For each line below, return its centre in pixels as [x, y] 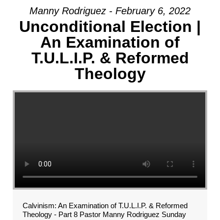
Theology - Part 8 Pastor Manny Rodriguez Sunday [104, 214]
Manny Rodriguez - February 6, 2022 [110, 11]
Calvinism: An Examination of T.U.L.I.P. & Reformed [105, 206]
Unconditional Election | [110, 27]
